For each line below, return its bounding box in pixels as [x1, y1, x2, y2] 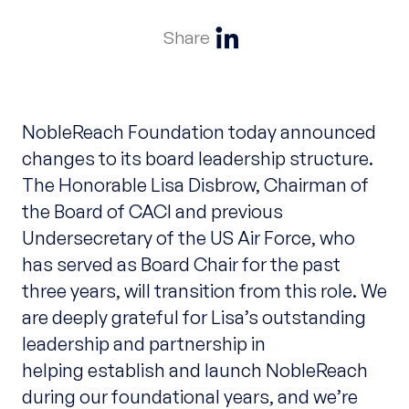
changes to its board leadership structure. [21, 145, 373, 170]
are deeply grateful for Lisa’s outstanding [21, 304, 366, 329]
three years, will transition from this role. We [21, 278, 387, 302]
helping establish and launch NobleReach [21, 357, 368, 382]
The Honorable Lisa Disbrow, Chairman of [21, 172, 369, 196]
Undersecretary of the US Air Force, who [21, 225, 355, 249]
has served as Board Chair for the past [21, 251, 341, 276]
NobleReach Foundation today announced [21, 119, 376, 143]
